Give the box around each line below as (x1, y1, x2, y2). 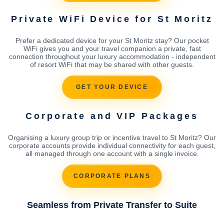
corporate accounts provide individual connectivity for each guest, (8, 141, 215, 149)
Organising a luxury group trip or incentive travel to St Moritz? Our (8, 133, 216, 141)
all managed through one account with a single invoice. (25, 149, 199, 157)
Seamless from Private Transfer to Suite (27, 199, 197, 210)
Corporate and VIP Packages (25, 110, 198, 121)
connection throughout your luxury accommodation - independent (8, 52, 215, 60)
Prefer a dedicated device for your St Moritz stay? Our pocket (15, 36, 209, 44)
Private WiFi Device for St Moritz (11, 13, 213, 24)
